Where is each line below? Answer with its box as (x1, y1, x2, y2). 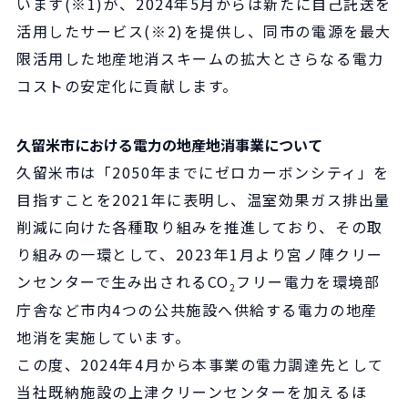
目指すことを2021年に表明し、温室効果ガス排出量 (16, 189, 391, 210)
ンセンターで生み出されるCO (16, 270, 229, 292)
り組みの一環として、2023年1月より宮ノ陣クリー (16, 243, 383, 265)
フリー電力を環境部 (236, 270, 381, 292)
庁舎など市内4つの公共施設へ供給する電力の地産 (16, 299, 378, 321)
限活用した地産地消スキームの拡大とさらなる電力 (16, 47, 384, 69)
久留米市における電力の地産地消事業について (16, 134, 322, 156)
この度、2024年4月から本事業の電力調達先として (16, 353, 384, 376)
